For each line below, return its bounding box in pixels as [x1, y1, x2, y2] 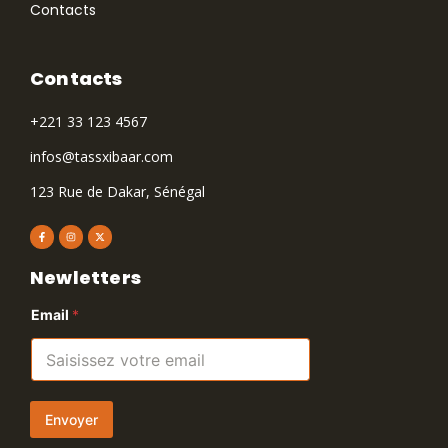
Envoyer [45, 410, 98, 428]
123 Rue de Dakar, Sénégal [30, 182, 205, 202]
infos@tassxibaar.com [30, 147, 173, 167]
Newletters [30, 265, 141, 291]
